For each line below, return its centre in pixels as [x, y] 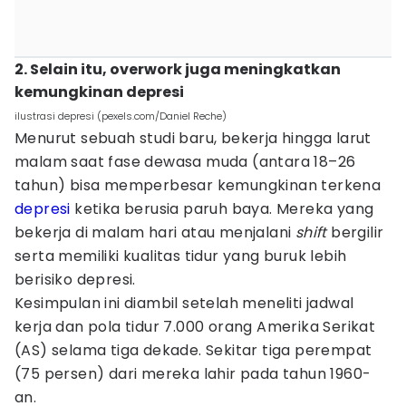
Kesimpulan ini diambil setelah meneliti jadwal [184, 303]
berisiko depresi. [75, 280]
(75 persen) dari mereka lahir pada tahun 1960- [193, 374]
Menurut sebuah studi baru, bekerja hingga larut [193, 138]
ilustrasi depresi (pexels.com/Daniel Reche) [121, 116]
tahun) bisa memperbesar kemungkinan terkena [198, 185]
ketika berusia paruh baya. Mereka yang [222, 209]
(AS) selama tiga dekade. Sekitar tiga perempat [193, 350]
